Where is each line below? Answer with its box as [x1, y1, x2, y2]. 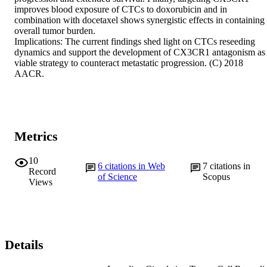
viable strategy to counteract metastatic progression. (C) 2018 [14, 58, 243, 69]
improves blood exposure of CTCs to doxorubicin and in [14, 4, 227, 15]
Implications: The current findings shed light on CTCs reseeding [14, 36, 255, 47]
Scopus [203, 171, 231, 182]
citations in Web [104, 160, 165, 171]
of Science [97, 171, 137, 182]
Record [29, 166, 56, 176]
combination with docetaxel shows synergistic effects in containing [14, 15, 265, 26]
